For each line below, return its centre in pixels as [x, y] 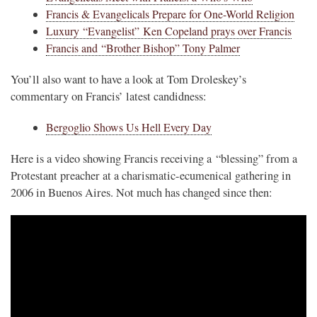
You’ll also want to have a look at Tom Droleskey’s [128, 79]
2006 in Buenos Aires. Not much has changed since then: [142, 192]
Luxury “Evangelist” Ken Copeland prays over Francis [169, 30]
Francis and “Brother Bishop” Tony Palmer [143, 47]
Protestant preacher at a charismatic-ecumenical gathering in [151, 175]
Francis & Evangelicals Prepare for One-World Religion [170, 13]
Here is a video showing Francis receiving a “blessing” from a [154, 158]
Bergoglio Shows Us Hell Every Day [129, 127]
